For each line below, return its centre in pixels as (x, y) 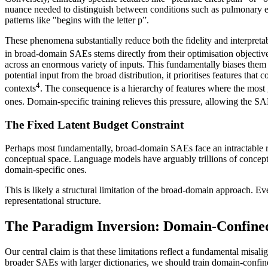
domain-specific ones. (46, 170)
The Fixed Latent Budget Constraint (94, 125)
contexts (20, 89)
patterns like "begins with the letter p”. (77, 20)
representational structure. (53, 201)
